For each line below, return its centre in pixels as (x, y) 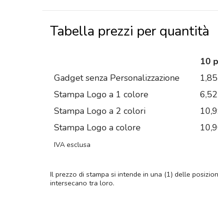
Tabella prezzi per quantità (130, 31)
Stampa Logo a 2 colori (100, 111)
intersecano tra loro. (82, 183)
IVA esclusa (72, 145)
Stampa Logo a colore (97, 128)
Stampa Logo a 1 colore (101, 95)
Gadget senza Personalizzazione (117, 78)
